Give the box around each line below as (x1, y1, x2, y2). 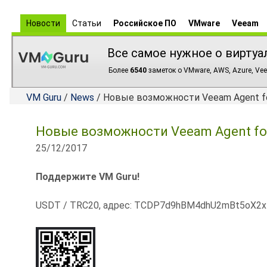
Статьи (72, 18, 101, 28)
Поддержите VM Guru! (36, 171, 139, 182)
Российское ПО (113, 18, 176, 28)
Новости (26, 18, 60, 28)
